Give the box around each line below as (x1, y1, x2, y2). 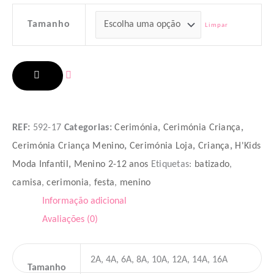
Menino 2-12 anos (73, 159, 149, 169)
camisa (12, 177, 42, 188)
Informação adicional (42, 196, 127, 206)
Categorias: (64, 122, 115, 133)
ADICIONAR (34, 98, 111, 111)
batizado (194, 159, 230, 169)
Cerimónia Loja (129, 141, 193, 151)
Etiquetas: (150, 159, 194, 169)
